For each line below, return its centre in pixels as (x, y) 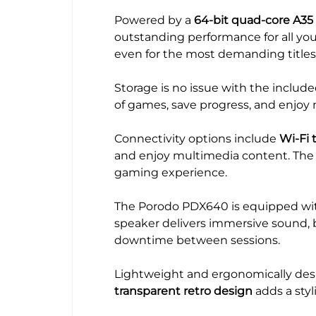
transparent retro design (183, 291)
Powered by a (154, 20)
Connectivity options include (197, 139)
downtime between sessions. (197, 241)
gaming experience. (171, 173)
